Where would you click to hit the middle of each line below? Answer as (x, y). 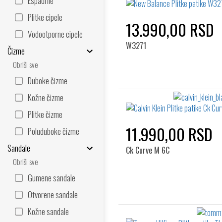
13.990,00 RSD (170, 29)
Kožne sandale (48, 211)
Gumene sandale (52, 178)
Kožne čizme (46, 97)
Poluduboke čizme (54, 131)
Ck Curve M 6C (148, 150)
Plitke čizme (45, 114)
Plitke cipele (45, 17)
